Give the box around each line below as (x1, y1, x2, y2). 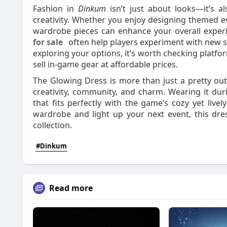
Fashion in (33, 3, 78, 14)
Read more (49, 182, 93, 194)
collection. (33, 120, 72, 131)
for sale (33, 36, 63, 48)
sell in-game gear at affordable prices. (33, 59, 178, 70)
